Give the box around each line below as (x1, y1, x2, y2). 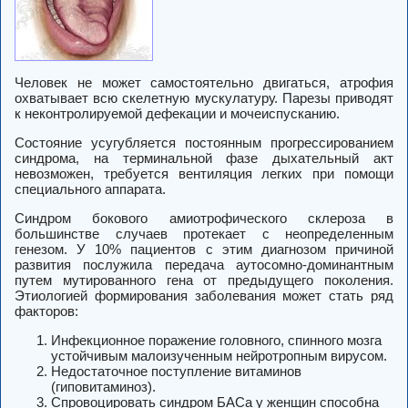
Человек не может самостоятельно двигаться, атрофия (15, 75, 393, 91)
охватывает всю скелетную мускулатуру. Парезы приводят (15, 90, 393, 107)
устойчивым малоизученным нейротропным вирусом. (51, 348, 387, 364)
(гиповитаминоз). (51, 379, 156, 395)
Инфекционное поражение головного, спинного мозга (51, 332, 382, 349)
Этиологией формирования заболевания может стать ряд (15, 288, 393, 304)
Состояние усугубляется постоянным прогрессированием (15, 135, 393, 151)
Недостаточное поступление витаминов (51, 363, 301, 380)
